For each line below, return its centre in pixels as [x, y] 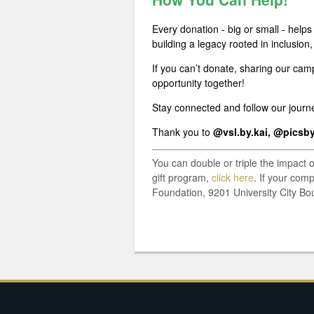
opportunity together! [198, 82]
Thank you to [181, 131]
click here [233, 177]
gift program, [182, 177]
